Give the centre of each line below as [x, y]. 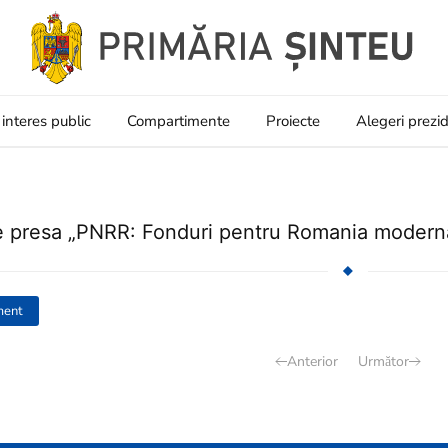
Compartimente [178, 121]
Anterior [312, 362]
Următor [383, 362]
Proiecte [292, 121]
